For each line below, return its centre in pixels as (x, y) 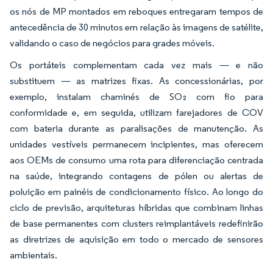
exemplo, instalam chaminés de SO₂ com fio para (136, 97)
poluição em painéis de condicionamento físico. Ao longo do (136, 192)
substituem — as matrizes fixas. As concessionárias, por (136, 81)
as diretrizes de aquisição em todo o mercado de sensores (136, 239)
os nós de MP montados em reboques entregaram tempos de (136, 11)
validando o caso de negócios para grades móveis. (112, 43)
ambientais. (34, 255)
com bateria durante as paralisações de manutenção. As (136, 128)
